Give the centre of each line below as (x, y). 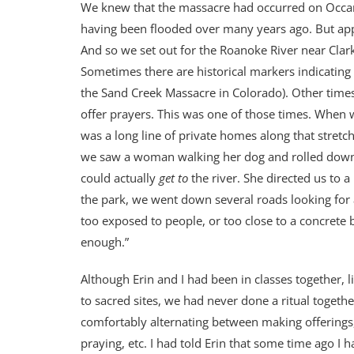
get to (173, 177)
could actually (120, 177)
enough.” (105, 241)
